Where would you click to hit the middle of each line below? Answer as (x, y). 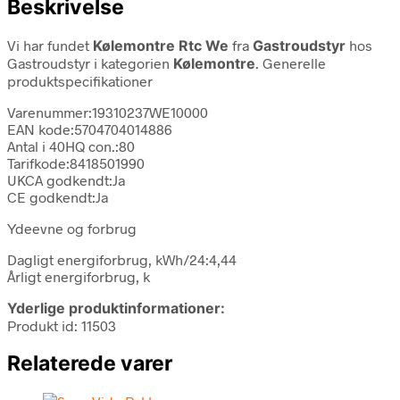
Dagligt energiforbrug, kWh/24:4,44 (122, 259)
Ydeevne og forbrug (72, 228)
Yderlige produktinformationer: (116, 308)
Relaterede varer (90, 363)
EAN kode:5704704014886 (90, 129)
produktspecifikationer (80, 80)
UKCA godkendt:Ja (66, 179)
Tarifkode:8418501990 (76, 162)
